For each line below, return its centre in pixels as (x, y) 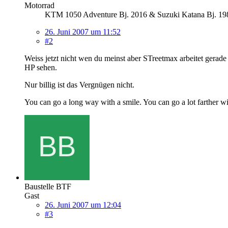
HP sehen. (41, 67)
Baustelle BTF (48, 186)
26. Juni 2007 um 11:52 (83, 32)
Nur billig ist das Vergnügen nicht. (79, 84)
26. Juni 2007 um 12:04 (83, 205)
